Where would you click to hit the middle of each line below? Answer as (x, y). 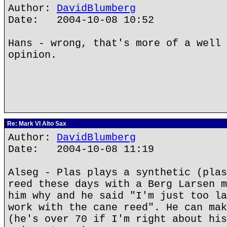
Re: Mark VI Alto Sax (36, 124)
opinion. (32, 55)
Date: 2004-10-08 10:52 (81, 20)
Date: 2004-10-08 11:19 (81, 149)
